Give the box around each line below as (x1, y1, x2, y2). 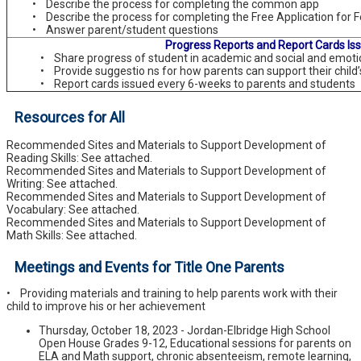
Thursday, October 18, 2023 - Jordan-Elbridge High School (39, 323, 330, 337)
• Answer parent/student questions (8, 23, 218, 36)
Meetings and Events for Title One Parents (15, 258, 284, 276)
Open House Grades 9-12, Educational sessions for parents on (39, 336, 351, 350)
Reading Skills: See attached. (6, 151, 152, 164)
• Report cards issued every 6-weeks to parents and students (40, 77, 355, 90)
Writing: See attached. (6, 176, 118, 190)
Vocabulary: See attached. (6, 202, 139, 216)
